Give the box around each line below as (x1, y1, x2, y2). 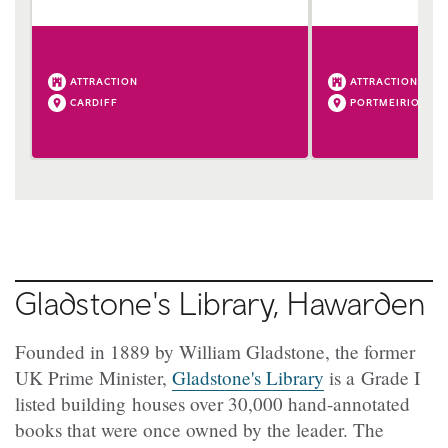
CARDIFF (70, 95, 118, 108)
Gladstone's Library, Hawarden (15, 283, 426, 322)
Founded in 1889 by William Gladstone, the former (15, 338, 415, 364)
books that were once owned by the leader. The (15, 416, 384, 442)
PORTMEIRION (350, 95, 428, 108)
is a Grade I (324, 364, 420, 390)
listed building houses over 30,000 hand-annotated (15, 390, 410, 416)
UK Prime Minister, (15, 364, 172, 390)
